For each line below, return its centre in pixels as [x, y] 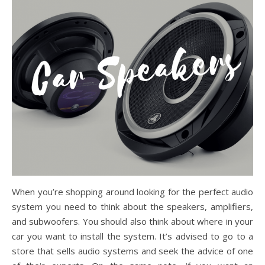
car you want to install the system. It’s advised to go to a [132, 236]
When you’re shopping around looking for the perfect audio [132, 191]
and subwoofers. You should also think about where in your [132, 221]
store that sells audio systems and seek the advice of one [132, 251]
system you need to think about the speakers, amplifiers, [132, 206]
